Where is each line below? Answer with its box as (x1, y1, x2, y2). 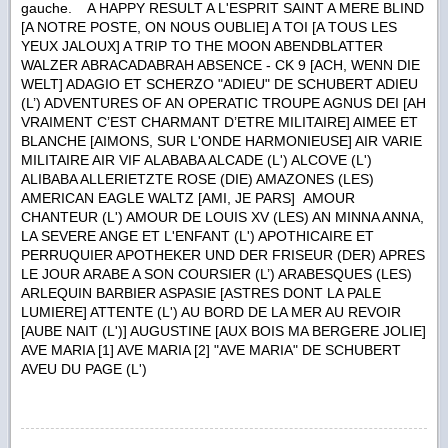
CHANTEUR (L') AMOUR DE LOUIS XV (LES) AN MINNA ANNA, (21, 209, 424, 226)
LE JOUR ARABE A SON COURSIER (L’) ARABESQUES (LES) (21, 266, 412, 283)
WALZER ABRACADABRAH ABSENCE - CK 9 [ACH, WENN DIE (21, 57, 420, 74)
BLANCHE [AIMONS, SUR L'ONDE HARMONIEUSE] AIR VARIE (21, 133, 422, 150)
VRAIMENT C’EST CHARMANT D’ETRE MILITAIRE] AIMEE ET (21, 114, 418, 131)
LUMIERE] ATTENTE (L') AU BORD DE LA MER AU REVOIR (21, 304, 401, 321)
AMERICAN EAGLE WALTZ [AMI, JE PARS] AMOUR (21, 190, 355, 207)
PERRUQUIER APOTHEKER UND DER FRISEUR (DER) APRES (21, 247, 425, 264)
